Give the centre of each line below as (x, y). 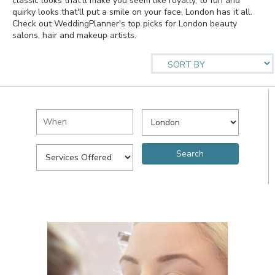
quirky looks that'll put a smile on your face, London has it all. (132, 12)
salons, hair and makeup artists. (74, 35)
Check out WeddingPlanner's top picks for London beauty (125, 24)
